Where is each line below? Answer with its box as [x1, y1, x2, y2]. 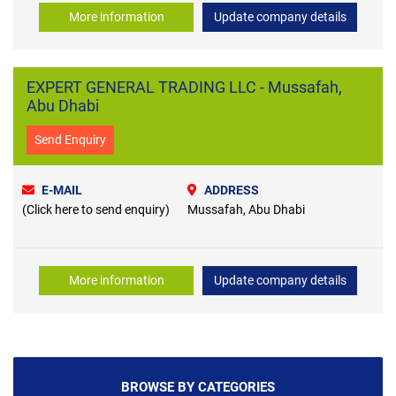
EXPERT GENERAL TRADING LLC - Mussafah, [27, 77, 342, 96]
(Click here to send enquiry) [22, 202, 170, 217]
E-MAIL [42, 182, 82, 197]
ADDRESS [204, 182, 259, 197]
